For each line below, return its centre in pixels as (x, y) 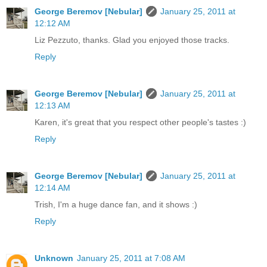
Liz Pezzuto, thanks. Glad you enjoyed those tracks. (132, 40)
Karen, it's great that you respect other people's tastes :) (140, 122)
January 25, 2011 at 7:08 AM (131, 258)
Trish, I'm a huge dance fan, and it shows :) (116, 205)
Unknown (54, 258)
